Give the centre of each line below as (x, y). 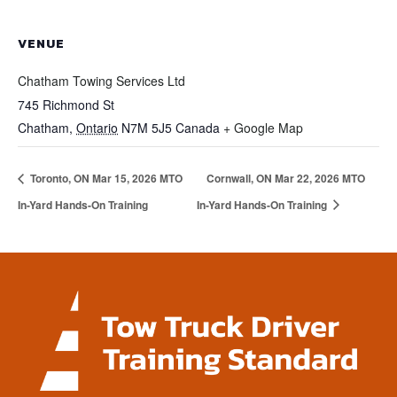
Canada (198, 128)
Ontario (97, 128)
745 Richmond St (66, 105)
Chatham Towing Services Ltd (101, 81)
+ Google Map (263, 128)
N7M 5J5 (147, 128)
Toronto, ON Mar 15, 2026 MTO (105, 179)
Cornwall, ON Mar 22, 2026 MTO (285, 179)
